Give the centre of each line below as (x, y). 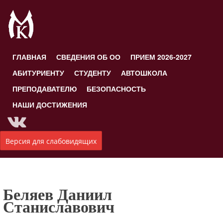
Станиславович (59, 207)
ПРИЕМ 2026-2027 (161, 57)
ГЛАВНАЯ (29, 57)
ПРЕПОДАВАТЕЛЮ (45, 89)
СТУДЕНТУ (93, 73)
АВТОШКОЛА (144, 73)
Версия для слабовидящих (51, 141)
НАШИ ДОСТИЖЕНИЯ (50, 105)
